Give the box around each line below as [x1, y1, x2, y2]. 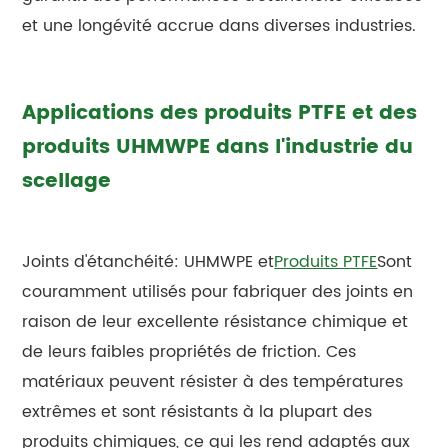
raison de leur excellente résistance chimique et [22, 308, 409, 335]
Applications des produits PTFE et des [22, 96, 418, 130]
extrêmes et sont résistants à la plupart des [22, 398, 373, 425]
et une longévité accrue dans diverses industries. [22, 12, 417, 39]
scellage [22, 164, 112, 198]
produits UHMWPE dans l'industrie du [22, 130, 414, 164]
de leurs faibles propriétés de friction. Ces [22, 338, 357, 365]
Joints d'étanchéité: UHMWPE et [22, 248, 275, 275]
